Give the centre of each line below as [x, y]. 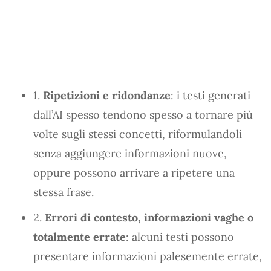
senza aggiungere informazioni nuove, [130, 153]
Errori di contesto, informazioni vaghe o [149, 217]
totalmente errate [80, 237]
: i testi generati [211, 95]
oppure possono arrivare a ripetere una [134, 172]
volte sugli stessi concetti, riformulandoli [138, 134]
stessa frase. [64, 192]
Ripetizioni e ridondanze [107, 95]
